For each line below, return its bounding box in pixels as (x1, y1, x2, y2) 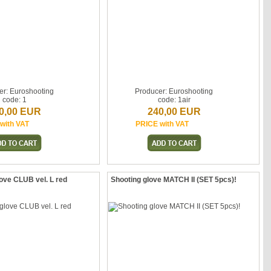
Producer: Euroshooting (135, 87, 214, 96)
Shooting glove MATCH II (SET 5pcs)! (110, 175, 237, 184)
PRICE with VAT (135, 120, 189, 128)
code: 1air (157, 96, 191, 104)
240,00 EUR (147, 106, 201, 117)
